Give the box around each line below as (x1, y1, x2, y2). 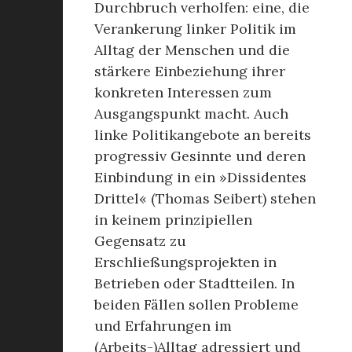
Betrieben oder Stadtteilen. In (94, 274, 295, 292)
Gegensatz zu (94, 232, 186, 250)
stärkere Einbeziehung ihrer (94, 62, 285, 80)
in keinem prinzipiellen (94, 211, 252, 229)
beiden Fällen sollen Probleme (94, 295, 299, 313)
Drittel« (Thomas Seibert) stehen (94, 189, 316, 207)
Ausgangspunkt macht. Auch (94, 104, 288, 123)
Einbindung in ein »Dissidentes (94, 168, 306, 186)
